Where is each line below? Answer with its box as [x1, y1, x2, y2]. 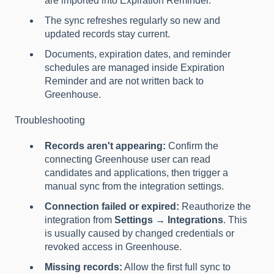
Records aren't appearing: [45, 140, 166, 151]
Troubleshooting [15, 114, 85, 125]
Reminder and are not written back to [45, 75, 204, 86]
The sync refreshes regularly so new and [45, 15, 220, 26]
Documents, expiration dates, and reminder [45, 48, 231, 59]
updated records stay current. [45, 28, 170, 39]
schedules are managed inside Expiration [45, 62, 224, 73]
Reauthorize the [179, 201, 251, 212]
